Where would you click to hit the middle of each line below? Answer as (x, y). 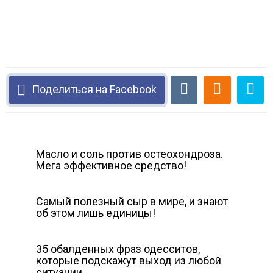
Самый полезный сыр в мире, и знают (132, 201)
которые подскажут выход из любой (129, 261)
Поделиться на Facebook (94, 89)
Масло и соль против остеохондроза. (129, 154)
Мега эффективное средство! (111, 165)
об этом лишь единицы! (96, 213)
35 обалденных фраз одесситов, (118, 249)
